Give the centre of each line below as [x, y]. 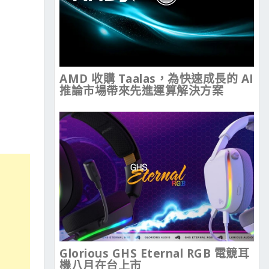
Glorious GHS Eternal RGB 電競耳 [154, 254]
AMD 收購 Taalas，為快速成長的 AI [157, 79]
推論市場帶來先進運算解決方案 [141, 91]
